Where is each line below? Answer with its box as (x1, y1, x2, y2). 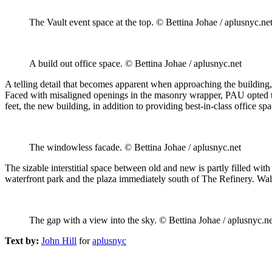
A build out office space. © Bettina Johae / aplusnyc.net (29, 58, 242, 69)
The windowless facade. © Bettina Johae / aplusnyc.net (29, 141, 241, 152)
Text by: (5, 235, 39, 246)
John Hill (41, 235, 76, 246)
